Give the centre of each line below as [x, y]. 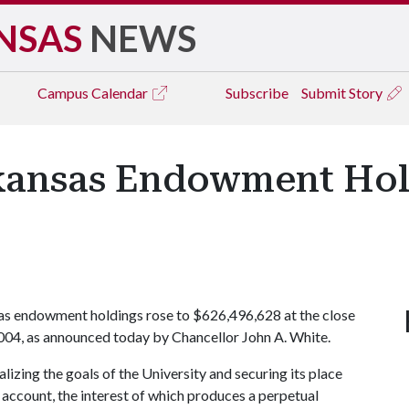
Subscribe [257, 93]
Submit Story [343, 93]
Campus [64, 93]
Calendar [121, 93]
